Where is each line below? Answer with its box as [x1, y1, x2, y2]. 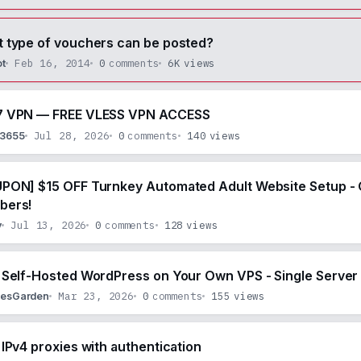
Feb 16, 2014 [14, 56, 90, 70]
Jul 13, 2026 [10, 218, 87, 231]
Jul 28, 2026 [33, 128, 110, 142]
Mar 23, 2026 [57, 289, 134, 303]
